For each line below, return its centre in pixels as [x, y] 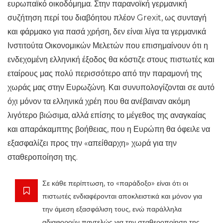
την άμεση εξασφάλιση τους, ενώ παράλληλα [112, 209]
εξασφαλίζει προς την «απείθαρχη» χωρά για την [92, 143]
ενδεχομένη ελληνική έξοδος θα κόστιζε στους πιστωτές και [111, 59]
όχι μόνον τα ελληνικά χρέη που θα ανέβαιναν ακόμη [99, 101]
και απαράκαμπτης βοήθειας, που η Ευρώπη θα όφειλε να [109, 129]
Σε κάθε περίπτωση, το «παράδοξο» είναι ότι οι [115, 183]
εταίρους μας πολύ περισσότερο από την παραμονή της [105, 73]
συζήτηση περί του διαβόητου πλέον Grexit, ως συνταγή [107, 18]
